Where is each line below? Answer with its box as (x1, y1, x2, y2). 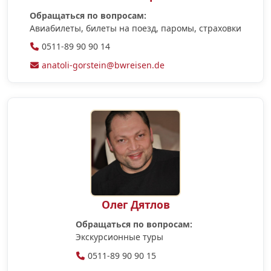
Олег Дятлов (101, 197, 170, 212)
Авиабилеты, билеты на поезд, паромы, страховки (30, 22, 241, 34)
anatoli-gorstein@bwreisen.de (42, 59, 165, 71)
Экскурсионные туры (75, 231, 163, 243)
